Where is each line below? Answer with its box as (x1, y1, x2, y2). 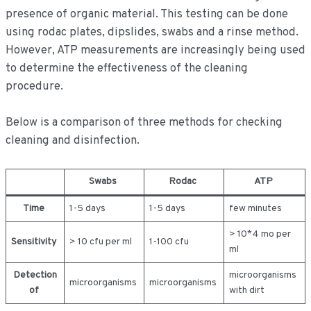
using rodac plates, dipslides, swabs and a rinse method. (5, 25, 299, 40)
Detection (12, 269, 57, 281)
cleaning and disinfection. (5, 133, 140, 149)
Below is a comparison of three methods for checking (5, 115, 283, 131)
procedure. (5, 79, 63, 94)
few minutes (228, 202, 284, 215)
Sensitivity (11, 235, 59, 248)
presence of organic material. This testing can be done (5, 7, 288, 22)
